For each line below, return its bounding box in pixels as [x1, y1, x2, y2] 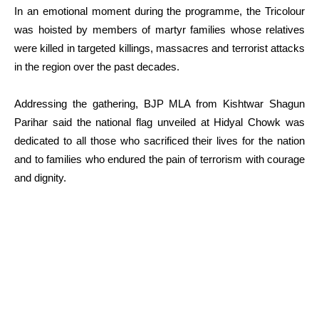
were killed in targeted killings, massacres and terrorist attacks [14, 42, 305, 55]
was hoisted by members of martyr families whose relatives [14, 23, 305, 36]
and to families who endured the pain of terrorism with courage [14, 153, 305, 166]
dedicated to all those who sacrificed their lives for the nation [14, 135, 305, 147]
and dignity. [14, 172, 66, 184]
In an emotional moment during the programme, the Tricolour [14, 5, 305, 18]
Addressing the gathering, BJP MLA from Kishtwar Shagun [14, 98, 305, 110]
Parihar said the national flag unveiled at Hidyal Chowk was [14, 116, 305, 129]
